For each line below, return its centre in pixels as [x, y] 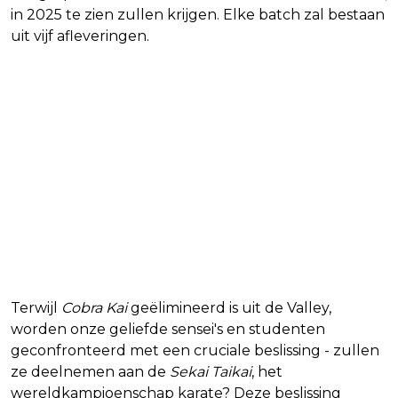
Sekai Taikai [211, 371]
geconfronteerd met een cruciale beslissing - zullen [195, 350]
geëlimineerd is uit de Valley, [229, 307]
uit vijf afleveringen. [80, 36]
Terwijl [36, 307]
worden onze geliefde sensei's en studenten [168, 329]
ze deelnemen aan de [90, 371]
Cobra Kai [94, 307]
